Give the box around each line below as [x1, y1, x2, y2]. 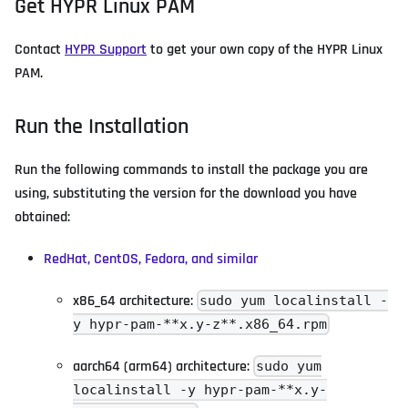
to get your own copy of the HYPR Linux [147, 39, 382, 59]
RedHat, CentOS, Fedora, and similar [44, 249, 258, 269]
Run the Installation [15, 112, 189, 140]
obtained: [15, 207, 70, 227]
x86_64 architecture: [73, 291, 197, 311]
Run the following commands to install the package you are [15, 159, 368, 179]
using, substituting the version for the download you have [15, 183, 357, 203]
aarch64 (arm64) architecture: [73, 356, 253, 376]
